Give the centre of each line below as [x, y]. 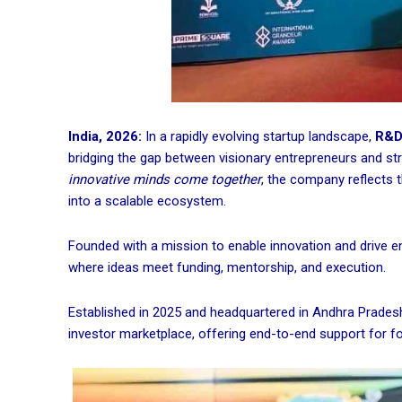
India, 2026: [105, 137]
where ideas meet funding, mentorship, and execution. [227, 268]
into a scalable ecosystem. [147, 201]
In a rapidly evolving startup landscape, [258, 137]
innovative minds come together [165, 180]
